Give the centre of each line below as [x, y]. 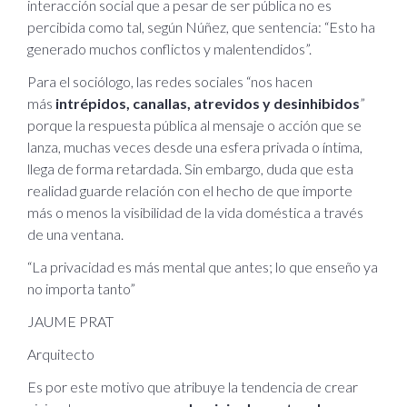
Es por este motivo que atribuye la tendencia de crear [193, 386]
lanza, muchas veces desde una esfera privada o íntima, [195, 146]
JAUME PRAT [70, 321]
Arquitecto [61, 353]
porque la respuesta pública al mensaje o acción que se [194, 124]
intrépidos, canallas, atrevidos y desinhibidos [208, 103]
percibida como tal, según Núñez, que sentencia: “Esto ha [201, 26]
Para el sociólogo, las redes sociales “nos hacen [170, 81]
